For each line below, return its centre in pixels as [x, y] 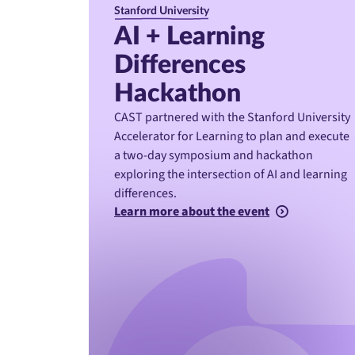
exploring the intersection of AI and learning [231, 174]
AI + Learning [189, 36]
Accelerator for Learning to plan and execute [232, 136]
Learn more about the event [192, 211]
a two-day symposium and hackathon [214, 155]
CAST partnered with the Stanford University [232, 117]
